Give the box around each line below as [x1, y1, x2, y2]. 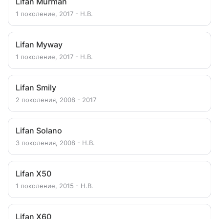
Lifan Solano [16, 126, 62, 135]
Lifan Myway [16, 40, 63, 49]
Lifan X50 [16, 169, 51, 178]
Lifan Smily [16, 83, 56, 92]
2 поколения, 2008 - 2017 [16, 96, 96, 104]
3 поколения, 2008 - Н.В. [16, 139, 95, 147]
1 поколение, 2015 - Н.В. [16, 182, 93, 190]
